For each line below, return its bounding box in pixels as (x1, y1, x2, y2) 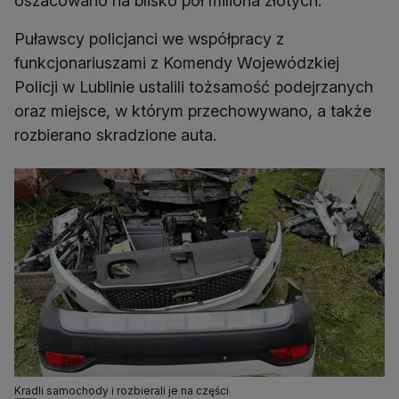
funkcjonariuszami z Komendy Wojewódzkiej (14, 53, 339, 73)
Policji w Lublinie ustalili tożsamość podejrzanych (14, 77, 373, 97)
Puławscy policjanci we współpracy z (14, 29, 284, 49)
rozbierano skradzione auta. (14, 126, 216, 145)
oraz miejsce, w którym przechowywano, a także (14, 102, 371, 121)
